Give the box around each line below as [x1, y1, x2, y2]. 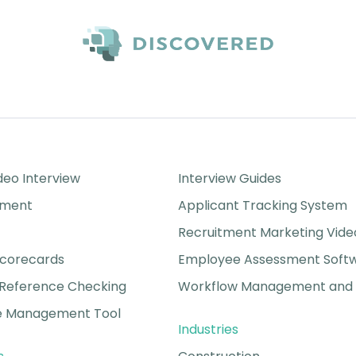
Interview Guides [178, 168, 281, 188]
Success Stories [178, 141, 275, 161]
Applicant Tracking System [178, 195, 347, 215]
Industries [178, 319, 238, 339]
